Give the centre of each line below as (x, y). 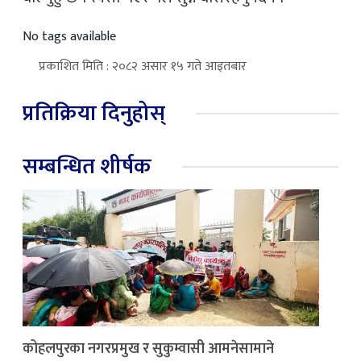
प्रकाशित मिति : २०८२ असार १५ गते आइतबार (143, 66)
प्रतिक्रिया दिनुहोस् (94, 113)
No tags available (69, 36)
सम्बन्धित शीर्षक (87, 166)
